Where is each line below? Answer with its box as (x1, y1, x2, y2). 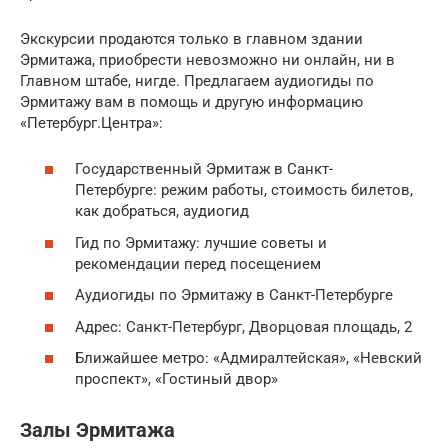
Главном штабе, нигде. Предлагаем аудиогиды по (20, 71, 374, 90)
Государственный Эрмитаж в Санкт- (75, 160, 333, 179)
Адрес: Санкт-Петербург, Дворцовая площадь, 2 (75, 317, 412, 336)
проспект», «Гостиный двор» (75, 370, 278, 389)
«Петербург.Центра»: (20, 113, 163, 132)
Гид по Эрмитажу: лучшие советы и (75, 233, 327, 252)
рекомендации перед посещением (75, 254, 321, 273)
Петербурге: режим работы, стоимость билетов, (75, 181, 413, 200)
